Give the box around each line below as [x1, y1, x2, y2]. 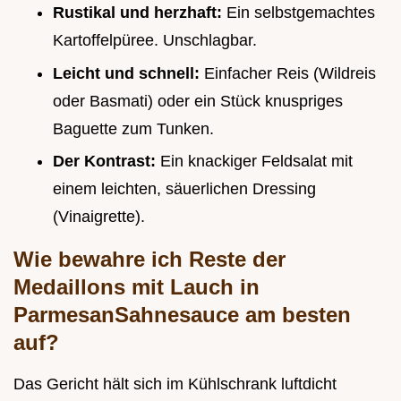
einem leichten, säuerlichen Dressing [53, 180, 316, 199]
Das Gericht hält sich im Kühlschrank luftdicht [13, 375, 337, 394]
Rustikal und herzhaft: [53, 3, 226, 21]
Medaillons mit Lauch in [13, 275, 260, 300]
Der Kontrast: [53, 152, 160, 171]
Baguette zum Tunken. [53, 119, 214, 138]
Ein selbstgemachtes [226, 3, 375, 21]
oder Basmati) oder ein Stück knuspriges [53, 91, 343, 110]
